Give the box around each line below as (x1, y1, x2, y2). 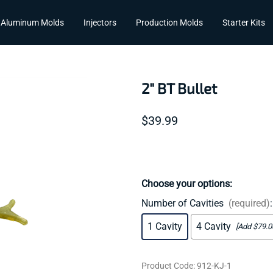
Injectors (83, 17, 116, 27)
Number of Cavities (141, 197, 224, 209)
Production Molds (136, 17, 203, 27)
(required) (229, 197, 270, 209)
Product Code (141, 260, 193, 271)
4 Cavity (196, 220, 231, 232)
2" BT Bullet (141, 79, 217, 97)
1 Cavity (147, 220, 182, 232)
